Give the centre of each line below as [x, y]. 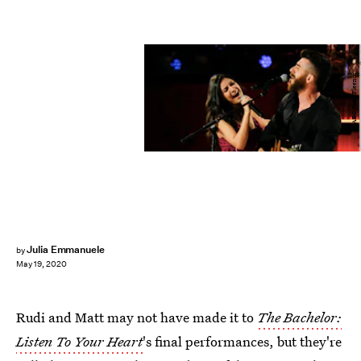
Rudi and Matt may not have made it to [137, 317]
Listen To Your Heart [79, 341]
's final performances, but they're [242, 341]
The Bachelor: [299, 317]
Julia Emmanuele [66, 249]
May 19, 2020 [41, 264]
